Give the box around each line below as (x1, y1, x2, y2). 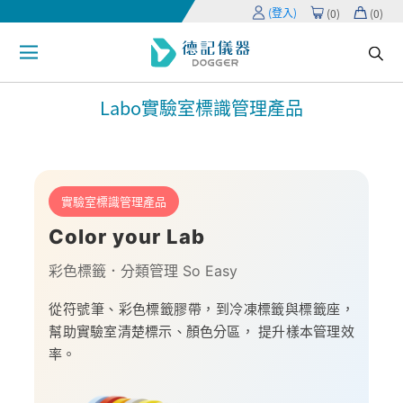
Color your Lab (49, 224, 206, 248)
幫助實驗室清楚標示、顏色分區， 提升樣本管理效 (49, 322, 354, 340)
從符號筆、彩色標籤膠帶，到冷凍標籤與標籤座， (49, 300, 354, 318)
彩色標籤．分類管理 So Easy (49, 261, 238, 280)
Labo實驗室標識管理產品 (100, 94, 303, 121)
